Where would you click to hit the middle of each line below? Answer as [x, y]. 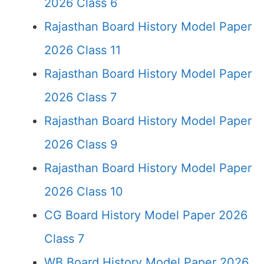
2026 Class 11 [82, 50]
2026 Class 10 [84, 192]
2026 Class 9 [81, 144]
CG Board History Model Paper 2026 [146, 215]
